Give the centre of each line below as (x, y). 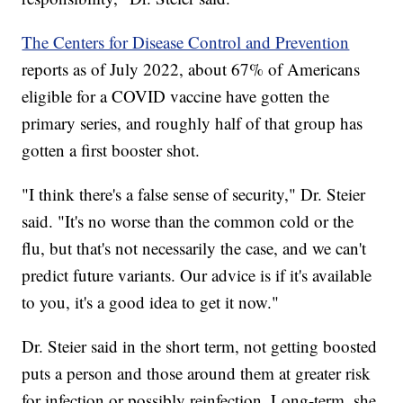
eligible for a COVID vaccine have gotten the (176, 95)
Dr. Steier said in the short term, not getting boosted (200, 345)
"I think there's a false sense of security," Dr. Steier (194, 193)
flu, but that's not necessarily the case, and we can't (194, 247)
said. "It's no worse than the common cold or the (188, 220)
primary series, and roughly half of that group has (193, 122)
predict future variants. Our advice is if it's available (197, 274)
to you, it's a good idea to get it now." (151, 301)
